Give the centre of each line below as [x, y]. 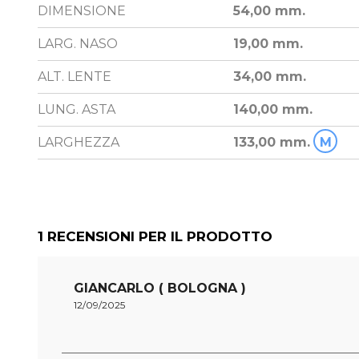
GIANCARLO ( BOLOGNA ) [160, 288]
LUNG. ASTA [77, 110]
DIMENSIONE [82, 11]
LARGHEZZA [79, 143]
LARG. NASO [78, 44]
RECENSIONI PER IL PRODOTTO [158, 237]
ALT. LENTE [75, 77]
